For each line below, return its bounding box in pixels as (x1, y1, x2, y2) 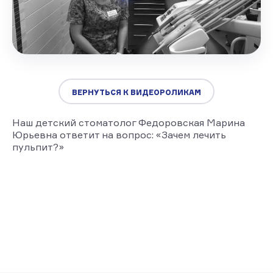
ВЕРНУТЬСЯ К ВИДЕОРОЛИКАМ (72, 87, 201, 97)
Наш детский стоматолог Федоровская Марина (12, 116, 245, 129)
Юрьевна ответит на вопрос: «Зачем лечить (12, 128, 226, 141)
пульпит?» (12, 140, 64, 153)
